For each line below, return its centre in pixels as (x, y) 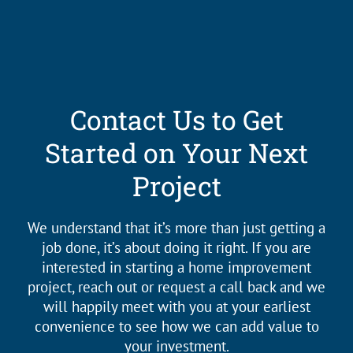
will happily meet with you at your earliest (176, 307)
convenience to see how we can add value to (176, 327)
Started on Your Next (176, 153)
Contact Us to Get (176, 120)
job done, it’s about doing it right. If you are (176, 248)
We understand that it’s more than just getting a (176, 228)
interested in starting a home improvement (176, 268)
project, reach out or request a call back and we (176, 287)
